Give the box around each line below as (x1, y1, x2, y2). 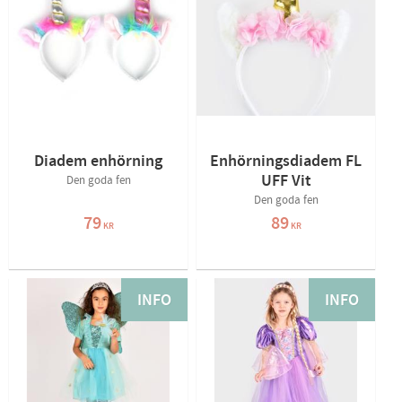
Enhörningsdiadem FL (210, 151, 362, 173)
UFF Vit (260, 170, 311, 193)
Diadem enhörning (34, 151, 162, 173)
